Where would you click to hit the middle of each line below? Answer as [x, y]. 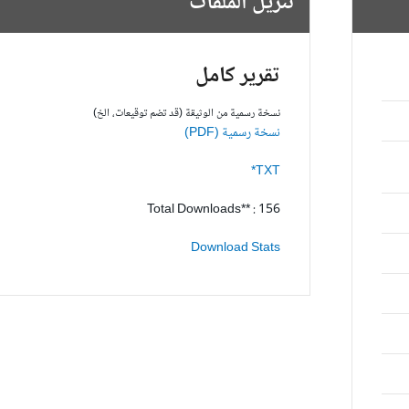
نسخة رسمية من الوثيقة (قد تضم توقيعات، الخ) [187, 114]
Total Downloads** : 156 [214, 210]
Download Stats [236, 248]
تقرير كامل [238, 76]
